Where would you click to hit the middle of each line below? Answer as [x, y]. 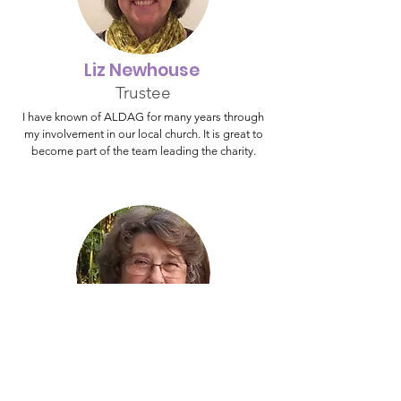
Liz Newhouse [143, 70]
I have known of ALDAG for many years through [143, 117]
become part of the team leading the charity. [143, 151]
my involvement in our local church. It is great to [143, 134]
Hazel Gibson [143, 356]
